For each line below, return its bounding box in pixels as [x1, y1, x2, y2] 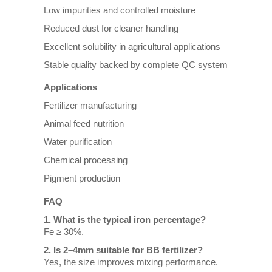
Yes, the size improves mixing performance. [44, 256, 218, 267]
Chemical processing [44, 155, 127, 166]
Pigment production [44, 173, 120, 184]
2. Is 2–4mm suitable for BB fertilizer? [44, 244, 203, 255]
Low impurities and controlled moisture [44, 4, 195, 15]
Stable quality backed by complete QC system [44, 59, 228, 70]
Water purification [44, 137, 112, 148]
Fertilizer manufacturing [44, 100, 137, 111]
